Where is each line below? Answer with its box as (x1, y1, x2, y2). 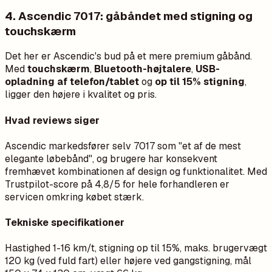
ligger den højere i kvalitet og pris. (5, 88, 157, 101)
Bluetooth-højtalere (94, 63, 191, 76)
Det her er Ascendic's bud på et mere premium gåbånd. (5, 50, 252, 63)
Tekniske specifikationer (5, 216, 124, 229)
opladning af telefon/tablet (5, 75, 139, 89)
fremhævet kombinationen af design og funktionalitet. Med (5, 165, 267, 178)
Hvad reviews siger (5, 114, 100, 127)
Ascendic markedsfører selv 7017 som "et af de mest (5, 139, 241, 152)
